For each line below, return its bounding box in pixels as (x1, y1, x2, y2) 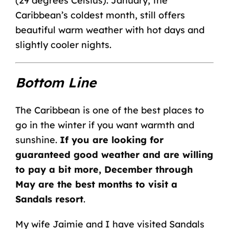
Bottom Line (15, 74, 96, 91)
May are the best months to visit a (15, 178, 177, 190)
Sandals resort (15, 193, 83, 205)
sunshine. (15, 133, 60, 146)
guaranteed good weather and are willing (15, 148, 213, 161)
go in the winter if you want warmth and (15, 119, 194, 131)
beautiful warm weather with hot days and (15, 24, 204, 36)
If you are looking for (59, 133, 164, 146)
